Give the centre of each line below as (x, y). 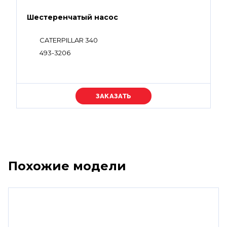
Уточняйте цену (113, 96)
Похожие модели (67, 166)
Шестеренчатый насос (72, 17)
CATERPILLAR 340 (69, 40)
